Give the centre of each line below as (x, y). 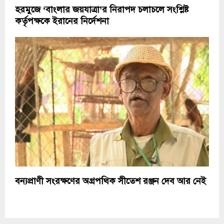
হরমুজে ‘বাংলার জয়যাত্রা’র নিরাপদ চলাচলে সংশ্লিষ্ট (102, 10)
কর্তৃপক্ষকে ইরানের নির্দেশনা (62, 21)
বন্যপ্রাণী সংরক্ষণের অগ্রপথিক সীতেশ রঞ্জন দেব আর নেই (110, 181)
